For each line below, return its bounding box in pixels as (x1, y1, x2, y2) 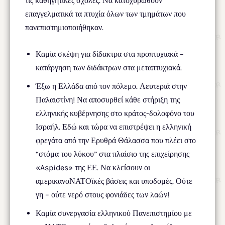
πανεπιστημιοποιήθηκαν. (25, 22, 103, 32)
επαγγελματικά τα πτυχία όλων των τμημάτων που (25, 9, 186, 19)
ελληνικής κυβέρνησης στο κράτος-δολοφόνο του (36, 108, 194, 118)
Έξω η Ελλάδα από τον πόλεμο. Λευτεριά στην (36, 81, 187, 91)
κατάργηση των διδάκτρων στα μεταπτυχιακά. (36, 62, 182, 72)
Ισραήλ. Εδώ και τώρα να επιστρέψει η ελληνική (36, 122, 191, 132)
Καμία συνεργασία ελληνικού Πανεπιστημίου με (36, 208, 192, 218)
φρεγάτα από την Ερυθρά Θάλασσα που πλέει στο (36, 135, 196, 145)
